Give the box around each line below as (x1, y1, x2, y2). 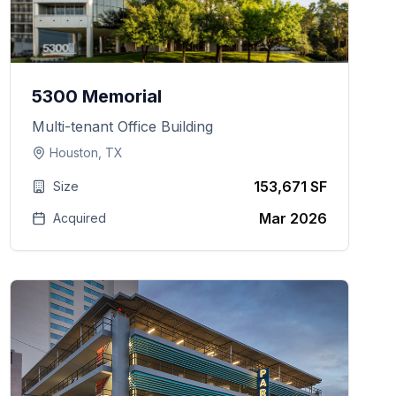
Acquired (52, 210, 106, 225)
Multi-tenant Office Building (31, 118, 213, 135)
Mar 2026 (258, 209, 327, 227)
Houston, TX (49, 145, 123, 160)
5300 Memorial (31, 86, 162, 107)
